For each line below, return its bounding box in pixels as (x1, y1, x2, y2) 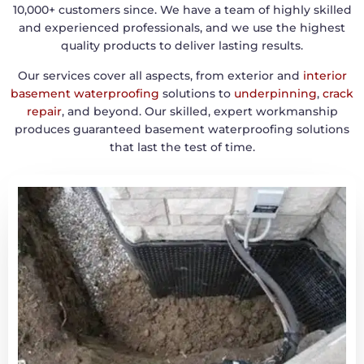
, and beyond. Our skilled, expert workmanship (61, 103, 338, 119)
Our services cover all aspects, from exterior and (17, 67, 300, 83)
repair (26, 103, 62, 119)
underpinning (234, 85, 317, 101)
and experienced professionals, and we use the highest (19, 20, 345, 36)
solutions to (159, 85, 234, 101)
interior (299, 67, 347, 83)
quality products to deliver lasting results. (61, 38, 303, 54)
